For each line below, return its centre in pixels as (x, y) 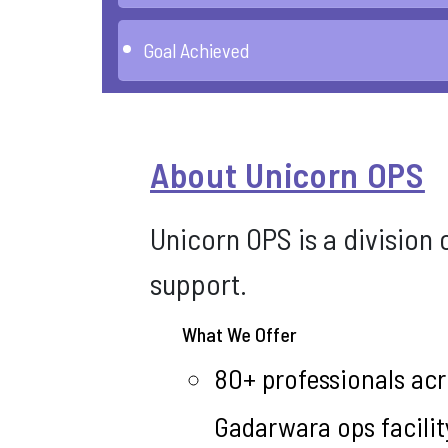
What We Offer (239, 334)
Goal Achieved (196, 50)
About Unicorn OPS (287, 174)
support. (198, 283)
